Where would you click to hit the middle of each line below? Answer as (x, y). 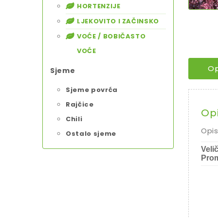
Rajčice (80, 104)
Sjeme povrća (92, 90)
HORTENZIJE (99, 6)
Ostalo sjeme (91, 134)
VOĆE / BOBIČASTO (111, 36)
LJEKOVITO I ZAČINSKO (118, 21)
